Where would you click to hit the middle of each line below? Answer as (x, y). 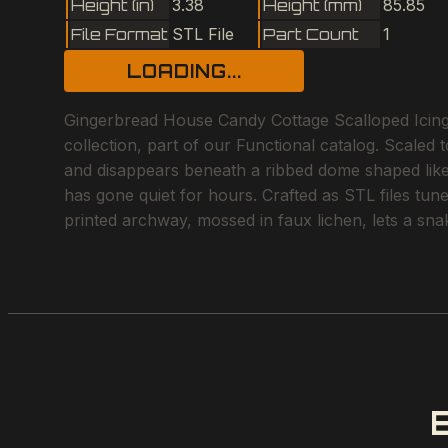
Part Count (311, 33)
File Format (119, 33)
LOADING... (184, 70)
